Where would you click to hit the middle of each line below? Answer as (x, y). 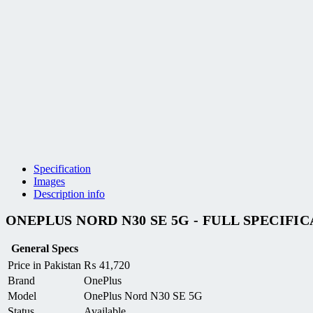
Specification (62, 169)
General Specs (44, 248)
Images (49, 182)
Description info (69, 194)
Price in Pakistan (44, 265)
